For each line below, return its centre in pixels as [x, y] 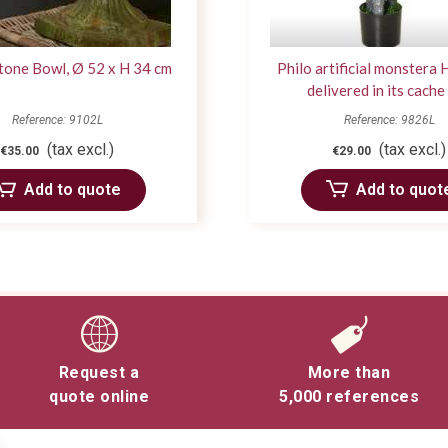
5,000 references [349, 396]
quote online [99, 396]
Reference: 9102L [57, 119]
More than [349, 372]
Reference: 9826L [389, 119]
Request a [99, 372]
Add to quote [72, 189]
